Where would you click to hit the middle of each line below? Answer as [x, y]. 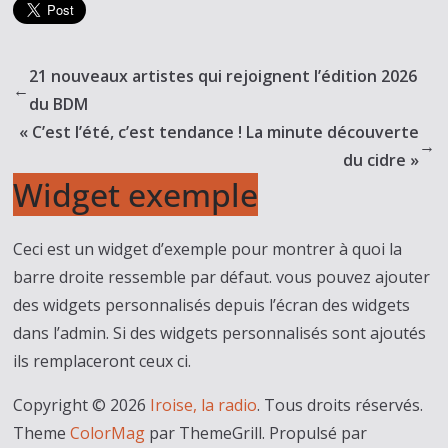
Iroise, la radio [204, 405]
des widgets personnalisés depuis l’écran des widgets [212, 305]
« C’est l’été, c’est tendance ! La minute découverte [218, 132]
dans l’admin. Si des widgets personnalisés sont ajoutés [220, 333]
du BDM [59, 104]
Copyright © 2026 [82, 405]
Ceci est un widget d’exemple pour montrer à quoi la [208, 249]
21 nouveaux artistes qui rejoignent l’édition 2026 [223, 76]
